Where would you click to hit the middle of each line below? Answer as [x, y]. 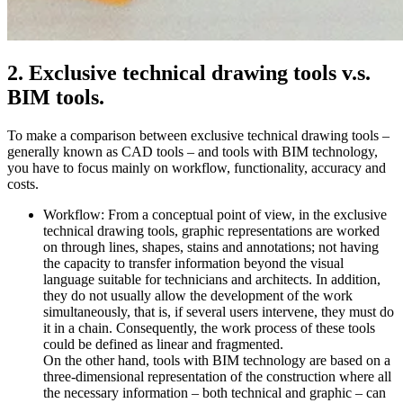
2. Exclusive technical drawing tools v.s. [189, 73]
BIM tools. [56, 98]
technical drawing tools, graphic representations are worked [211, 231]
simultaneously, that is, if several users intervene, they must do [219, 312]
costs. [23, 184]
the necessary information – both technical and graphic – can [215, 393]
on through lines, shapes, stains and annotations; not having [211, 247]
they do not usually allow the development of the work [198, 296]
